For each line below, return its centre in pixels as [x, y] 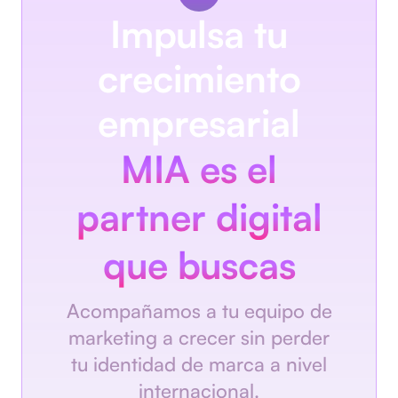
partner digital [199, 217]
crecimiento [199, 79]
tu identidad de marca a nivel [199, 364]
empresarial [199, 123]
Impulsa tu [199, 34]
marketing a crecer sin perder [199, 338]
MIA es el [199, 169]
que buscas [199, 265]
